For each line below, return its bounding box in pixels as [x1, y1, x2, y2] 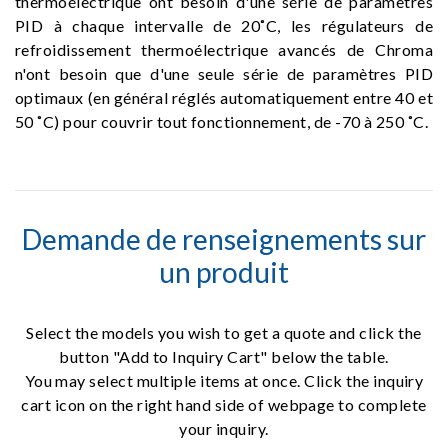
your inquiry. [179, 419, 269, 438]
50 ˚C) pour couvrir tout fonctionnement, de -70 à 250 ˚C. [15, 112, 429, 131]
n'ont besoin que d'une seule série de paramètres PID [15, 64, 433, 83]
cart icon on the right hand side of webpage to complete [21, 395, 427, 414]
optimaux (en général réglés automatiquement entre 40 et [15, 88, 433, 107]
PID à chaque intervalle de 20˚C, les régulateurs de [15, 16, 433, 35]
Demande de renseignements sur [22, 222, 426, 256]
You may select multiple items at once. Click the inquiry [24, 371, 424, 390]
